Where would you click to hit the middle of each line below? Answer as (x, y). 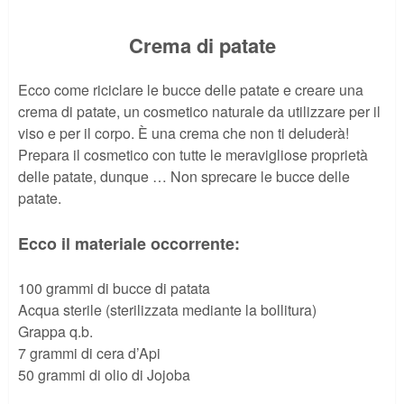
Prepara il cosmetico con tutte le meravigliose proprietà (193, 155)
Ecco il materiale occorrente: (129, 244)
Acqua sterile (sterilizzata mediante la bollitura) (167, 310)
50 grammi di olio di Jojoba (104, 375)
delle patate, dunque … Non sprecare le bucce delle (184, 177)
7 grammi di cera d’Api (89, 353)
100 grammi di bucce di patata (114, 289)
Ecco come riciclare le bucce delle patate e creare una (191, 90)
